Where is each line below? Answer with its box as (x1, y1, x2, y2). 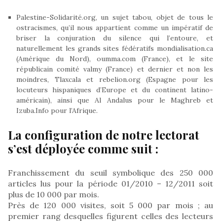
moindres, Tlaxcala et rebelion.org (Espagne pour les (16, 74, 213, 84)
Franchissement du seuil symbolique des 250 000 (8, 167, 213, 178)
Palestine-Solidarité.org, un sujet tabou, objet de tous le (16, 12, 213, 22)
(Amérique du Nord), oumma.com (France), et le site (16, 54, 213, 63)
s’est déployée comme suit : (8, 140, 158, 156)
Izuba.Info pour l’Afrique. (16, 106, 98, 115)
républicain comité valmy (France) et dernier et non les (16, 64, 213, 74)
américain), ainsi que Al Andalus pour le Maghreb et (16, 95, 213, 105)
